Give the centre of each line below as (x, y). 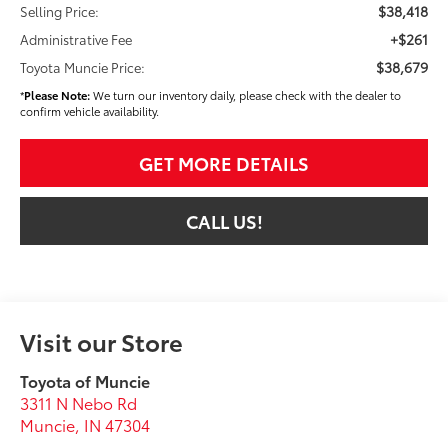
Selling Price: (60, 11)
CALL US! (224, 221)
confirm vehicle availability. (90, 111)
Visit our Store (102, 340)
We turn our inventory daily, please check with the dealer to (246, 95)
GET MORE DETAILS (224, 163)
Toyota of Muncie (85, 380)
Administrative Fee (76, 39)
